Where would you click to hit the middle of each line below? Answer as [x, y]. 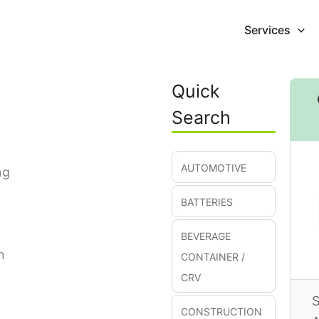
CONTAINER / [213, 257]
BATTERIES [207, 202]
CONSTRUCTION [221, 312]
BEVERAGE [206, 236]
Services [268, 30]
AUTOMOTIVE [214, 168]
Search [201, 117]
